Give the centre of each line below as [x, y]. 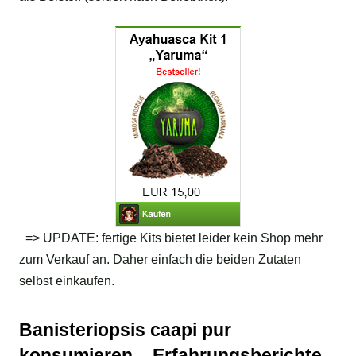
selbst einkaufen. [67, 281]
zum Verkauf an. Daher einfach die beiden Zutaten [160, 260]
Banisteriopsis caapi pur [125, 330]
